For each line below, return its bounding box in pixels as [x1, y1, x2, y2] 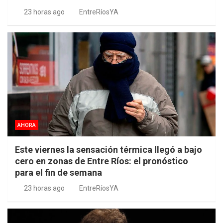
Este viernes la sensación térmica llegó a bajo [15, 144, 202, 155]
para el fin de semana [15, 167, 102, 178]
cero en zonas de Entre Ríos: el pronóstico [15, 156, 188, 167]
